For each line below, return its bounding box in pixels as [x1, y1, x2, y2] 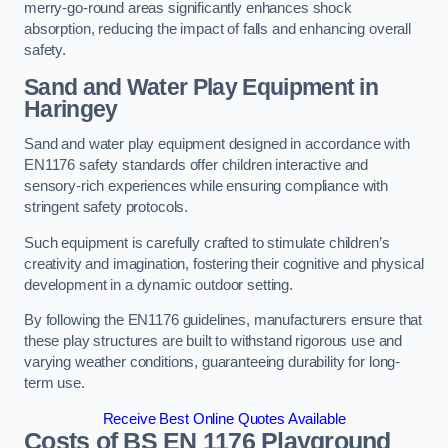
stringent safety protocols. [24, 199, 189, 216]
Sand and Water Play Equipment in [24, 73, 379, 100]
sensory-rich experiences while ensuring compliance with [24, 178, 389, 195]
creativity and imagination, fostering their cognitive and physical [24, 255, 424, 272]
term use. [24, 375, 85, 392]
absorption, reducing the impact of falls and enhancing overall [24, 21, 411, 38]
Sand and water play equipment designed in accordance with [24, 136, 410, 153]
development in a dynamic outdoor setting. [24, 276, 297, 293]
